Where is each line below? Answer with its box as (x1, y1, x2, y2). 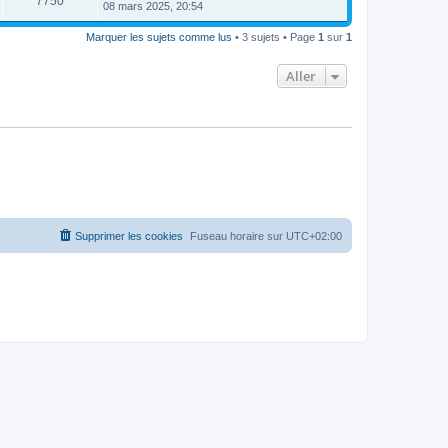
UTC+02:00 (286, 229, 342, 242)
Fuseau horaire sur (190, 229, 286, 242)
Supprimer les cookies (75, 229, 183, 242)
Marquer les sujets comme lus (86, 31, 232, 43)
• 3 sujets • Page (232, 31, 318, 43)
